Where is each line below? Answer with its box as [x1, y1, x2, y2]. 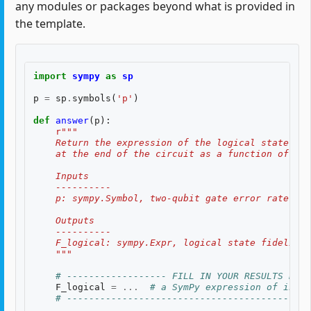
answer [56, 115, 89, 126]
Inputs [33, 171, 89, 182]
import [33, 71, 67, 82]
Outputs [33, 215, 94, 226]
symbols [72, 93, 111, 104]
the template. [15, 16, 85, 32]
